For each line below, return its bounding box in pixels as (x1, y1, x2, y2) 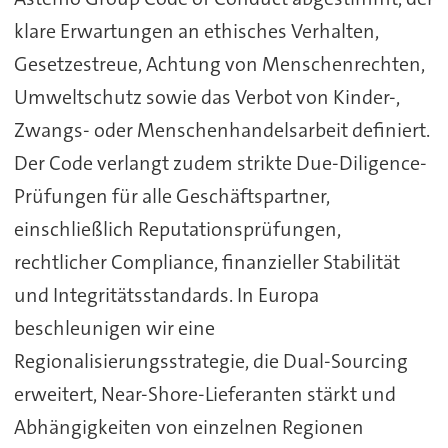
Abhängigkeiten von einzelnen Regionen (13, 414, 364, 441)
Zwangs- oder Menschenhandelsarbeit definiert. (13, 117, 430, 144)
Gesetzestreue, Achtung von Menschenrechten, (13, 51, 425, 78)
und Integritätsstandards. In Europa (13, 282, 319, 309)
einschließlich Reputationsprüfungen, (13, 216, 341, 243)
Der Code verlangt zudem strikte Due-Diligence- (13, 150, 427, 177)
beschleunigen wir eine (13, 315, 215, 342)
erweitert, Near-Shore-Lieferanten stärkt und (13, 381, 396, 408)
